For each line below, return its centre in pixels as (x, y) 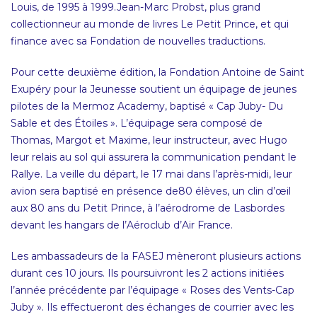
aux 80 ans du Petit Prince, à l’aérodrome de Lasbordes (148, 208)
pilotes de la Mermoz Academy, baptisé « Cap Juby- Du (147, 106)
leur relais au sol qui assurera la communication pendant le (154, 157)
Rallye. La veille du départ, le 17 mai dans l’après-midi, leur (151, 174)
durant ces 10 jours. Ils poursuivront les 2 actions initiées (147, 273)
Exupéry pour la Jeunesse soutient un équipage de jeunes (154, 89)
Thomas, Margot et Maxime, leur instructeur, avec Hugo (149, 140)
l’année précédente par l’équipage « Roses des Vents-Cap (152, 290)
